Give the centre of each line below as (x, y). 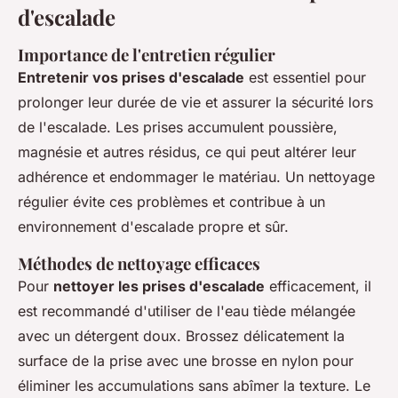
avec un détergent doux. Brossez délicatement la (181, 336)
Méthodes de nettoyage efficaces (139, 264)
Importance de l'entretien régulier (147, 55)
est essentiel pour (305, 78)
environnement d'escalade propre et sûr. (153, 227)
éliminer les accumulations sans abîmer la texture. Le (194, 386)
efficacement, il (318, 287)
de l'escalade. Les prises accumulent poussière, (178, 127)
